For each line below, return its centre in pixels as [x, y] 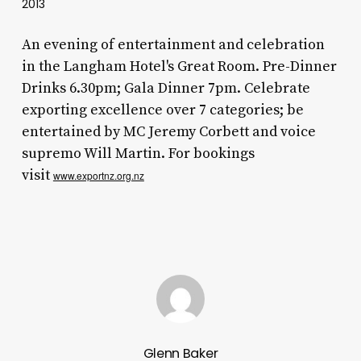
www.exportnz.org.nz [98, 175]
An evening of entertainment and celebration [173, 44]
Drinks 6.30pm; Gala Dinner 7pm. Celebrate [166, 88]
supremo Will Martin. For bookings [138, 153]
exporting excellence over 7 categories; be [162, 110]
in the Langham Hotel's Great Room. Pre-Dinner [179, 66]
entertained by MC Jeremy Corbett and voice [168, 131]
